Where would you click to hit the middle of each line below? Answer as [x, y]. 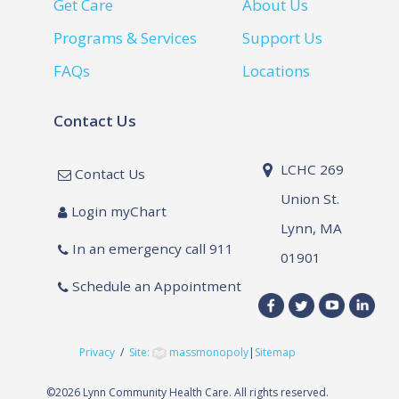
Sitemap [276, 352]
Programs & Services [126, 37]
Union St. [310, 199]
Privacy [98, 352]
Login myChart [117, 211]
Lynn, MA [312, 228]
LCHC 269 [313, 170]
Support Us [283, 37]
